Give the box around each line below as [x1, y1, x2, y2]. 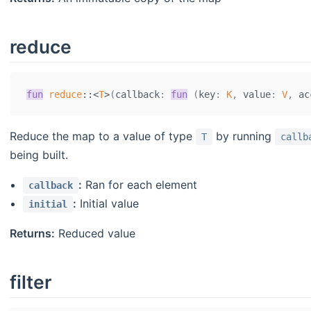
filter [10, 271, 51, 294]
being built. [10, 148, 68, 162]
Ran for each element [82, 178, 198, 192]
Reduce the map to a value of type [10, 129, 196, 144]
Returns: [10, 226, 55, 241]
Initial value [76, 196, 140, 211]
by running [212, 129, 275, 144]
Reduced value [55, 226, 135, 241]
